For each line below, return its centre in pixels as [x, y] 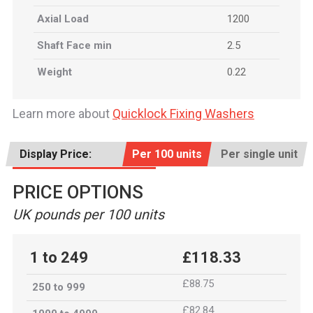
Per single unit [259, 154]
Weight [54, 72]
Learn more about [63, 114]
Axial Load [63, 19]
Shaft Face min [74, 45]
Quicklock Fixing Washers [183, 114]
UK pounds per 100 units [88, 214]
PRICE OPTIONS [78, 192]
